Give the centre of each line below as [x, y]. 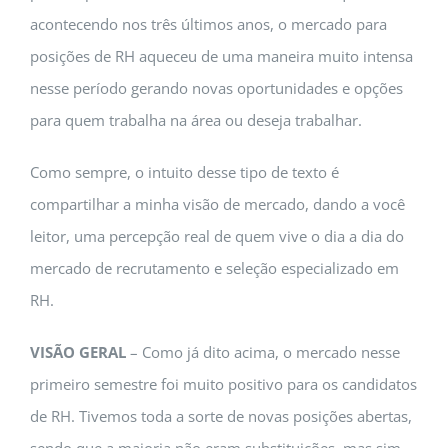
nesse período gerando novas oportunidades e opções [216, 88]
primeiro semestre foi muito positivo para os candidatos [223, 384]
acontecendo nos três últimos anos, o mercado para [208, 24]
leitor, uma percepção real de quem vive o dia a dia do [217, 236]
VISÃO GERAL [78, 352]
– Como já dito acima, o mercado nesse [263, 352]
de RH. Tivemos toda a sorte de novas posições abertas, [221, 416]
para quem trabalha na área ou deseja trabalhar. [196, 120]
